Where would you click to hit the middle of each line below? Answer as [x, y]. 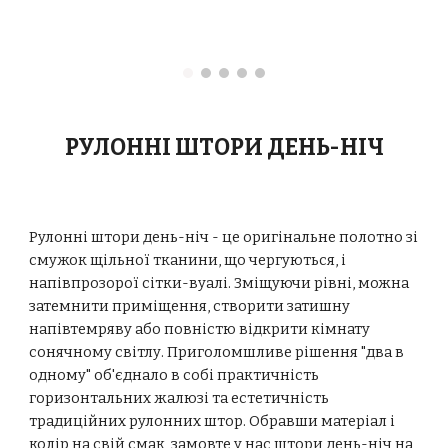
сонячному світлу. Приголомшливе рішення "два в [217, 352]
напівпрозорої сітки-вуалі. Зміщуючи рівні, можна [219, 283]
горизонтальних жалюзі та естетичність [179, 398]
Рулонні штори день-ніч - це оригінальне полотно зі [224, 237]
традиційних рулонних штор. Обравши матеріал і [212, 421]
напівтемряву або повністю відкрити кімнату [200, 329]
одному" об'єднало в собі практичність [174, 375]
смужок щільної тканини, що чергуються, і [188, 260]
